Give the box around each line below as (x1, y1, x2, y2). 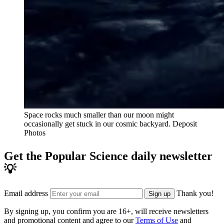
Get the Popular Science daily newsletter (4, 149, 212, 163)
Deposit (172, 119, 197, 128)
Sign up (148, 190, 170, 198)
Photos (24, 128, 45, 137)
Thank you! (176, 189, 213, 198)
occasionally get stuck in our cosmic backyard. (24, 119, 172, 128)
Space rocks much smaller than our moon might (24, 110, 174, 119)
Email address (4, 189, 48, 198)
